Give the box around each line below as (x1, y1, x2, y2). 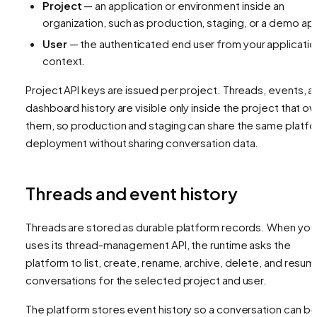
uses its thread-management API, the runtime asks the (25, 237, 291, 251)
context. (42, 53, 86, 67)
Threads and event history (25, 182, 238, 204)
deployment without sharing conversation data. (25, 135, 259, 149)
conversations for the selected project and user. (25, 272, 267, 287)
